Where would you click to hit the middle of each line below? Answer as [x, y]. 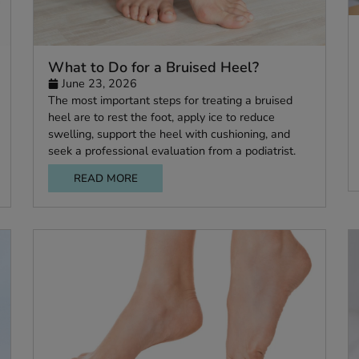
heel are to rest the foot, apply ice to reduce [219, 170]
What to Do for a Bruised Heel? [210, 115]
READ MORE [157, 238]
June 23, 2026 [150, 133]
